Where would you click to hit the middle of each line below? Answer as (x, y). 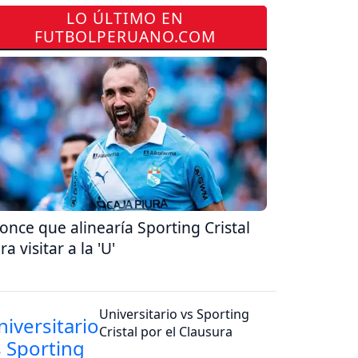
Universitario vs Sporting (175, 314)
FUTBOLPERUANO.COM (125, 36)
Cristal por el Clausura (166, 331)
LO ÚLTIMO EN (125, 18)
